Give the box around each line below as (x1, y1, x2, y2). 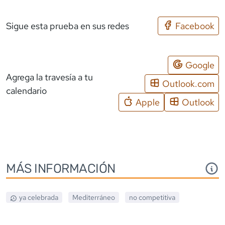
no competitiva (129, 193, 175, 202)
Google (185, 59, 214, 71)
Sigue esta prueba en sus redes (6, 20, 129, 32)
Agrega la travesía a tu (6, 71, 93, 83)
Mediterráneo (72, 193, 115, 202)
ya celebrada (19, 193, 58, 202)
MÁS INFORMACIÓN (6, 161, 116, 176)
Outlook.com (162, 78, 214, 90)
